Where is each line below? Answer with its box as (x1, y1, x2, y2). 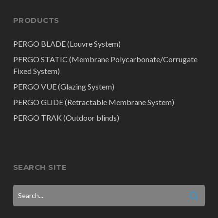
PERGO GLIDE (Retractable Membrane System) (13, 97, 174, 107)
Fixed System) (13, 66, 60, 75)
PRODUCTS (13, 16, 59, 25)
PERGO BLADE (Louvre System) (13, 39, 121, 48)
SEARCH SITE (13, 163, 67, 172)
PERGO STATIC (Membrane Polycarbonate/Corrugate (13, 54, 198, 64)
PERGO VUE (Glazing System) (13, 82, 114, 91)
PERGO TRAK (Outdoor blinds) (13, 113, 119, 122)
